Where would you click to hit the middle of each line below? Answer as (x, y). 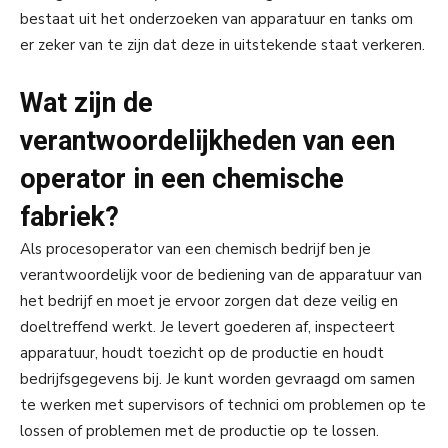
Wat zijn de (86, 103)
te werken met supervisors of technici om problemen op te (223, 405)
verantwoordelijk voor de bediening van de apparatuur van (221, 275)
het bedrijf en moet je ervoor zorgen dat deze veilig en (209, 301)
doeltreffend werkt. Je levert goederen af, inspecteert (207, 327)
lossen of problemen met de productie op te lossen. (199, 431)
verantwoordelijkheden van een (207, 141)
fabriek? (69, 217)
